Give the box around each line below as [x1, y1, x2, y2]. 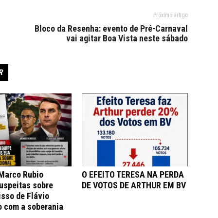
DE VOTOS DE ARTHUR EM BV [82, 180, 186, 191]
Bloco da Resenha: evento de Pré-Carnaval [35, 23, 188, 34]
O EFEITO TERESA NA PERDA [82, 169, 184, 180]
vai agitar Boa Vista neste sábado [66, 33, 188, 44]
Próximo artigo [153, 12, 188, 19]
